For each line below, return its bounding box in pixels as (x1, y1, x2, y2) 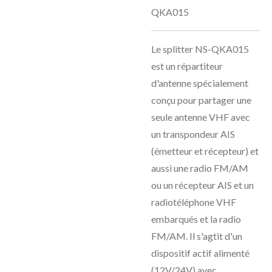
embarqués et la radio (151, 213, 241, 225)
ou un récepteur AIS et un (151, 179, 254, 191)
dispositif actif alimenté (151, 247, 250, 259)
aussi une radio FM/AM (151, 162, 248, 174)
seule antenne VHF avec (151, 111, 250, 123)
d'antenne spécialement (151, 77, 248, 89)
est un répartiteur (151, 60, 223, 72)
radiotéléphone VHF (151, 196, 236, 208)
